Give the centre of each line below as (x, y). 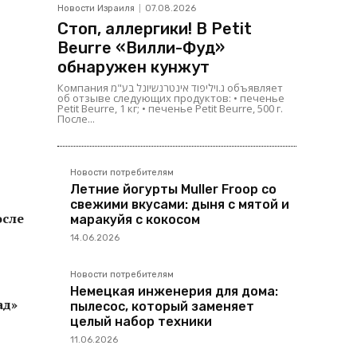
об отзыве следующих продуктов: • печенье (171, 98)
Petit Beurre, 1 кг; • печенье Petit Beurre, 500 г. (170, 108)
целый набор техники (141, 322)
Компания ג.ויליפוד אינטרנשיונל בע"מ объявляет (84, 88)
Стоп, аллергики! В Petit (155, 29)
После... (76, 119)
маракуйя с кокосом (135, 220)
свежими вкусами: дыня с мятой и (180, 204)
